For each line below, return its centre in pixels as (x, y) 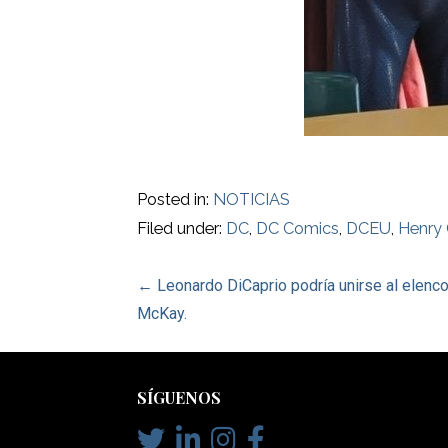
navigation (216, 336)
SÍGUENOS (179, 398)
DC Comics (298, 229)
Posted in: (175, 200)
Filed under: (182, 229)
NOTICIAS (252, 200)
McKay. (162, 313)
